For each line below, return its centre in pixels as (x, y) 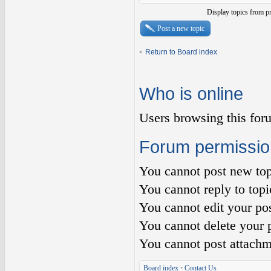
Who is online (191, 94)
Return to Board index (181, 52)
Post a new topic (181, 28)
